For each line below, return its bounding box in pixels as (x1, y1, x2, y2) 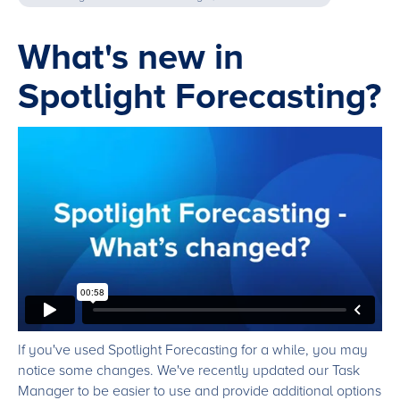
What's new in (18, 36, 244, 79)
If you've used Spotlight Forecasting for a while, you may (18, 340, 368, 359)
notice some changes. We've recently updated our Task (18, 361, 360, 379)
